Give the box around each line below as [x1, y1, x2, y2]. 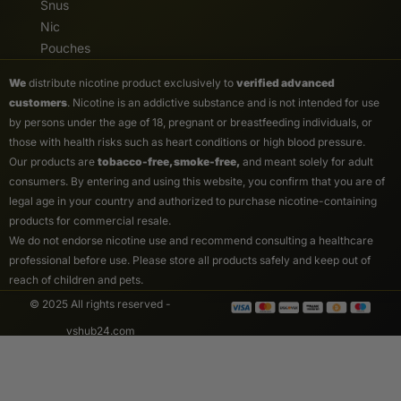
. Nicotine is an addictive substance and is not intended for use [67, 96, 380, 109]
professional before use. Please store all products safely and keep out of [9, 253, 371, 267]
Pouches [40, 40, 90, 55]
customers [9, 96, 67, 109]
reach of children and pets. [9, 273, 143, 286]
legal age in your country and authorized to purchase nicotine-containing [9, 194, 377, 208]
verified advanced [236, 76, 335, 90]
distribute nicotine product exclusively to [26, 76, 236, 90]
